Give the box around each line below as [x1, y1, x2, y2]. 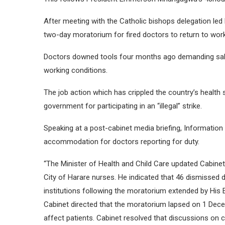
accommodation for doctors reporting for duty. [44, 137, 199, 146]
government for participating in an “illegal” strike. [44, 101, 202, 110]
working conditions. [44, 65, 107, 75]
